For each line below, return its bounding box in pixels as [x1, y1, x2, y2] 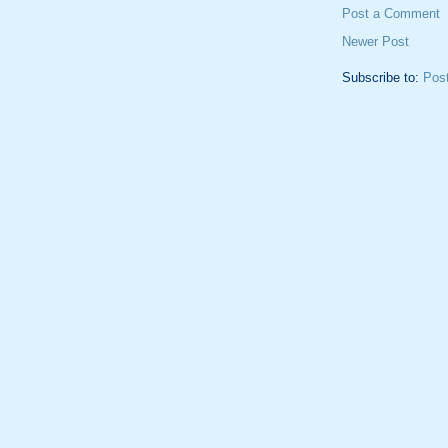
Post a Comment [342, 6, 440, 22]
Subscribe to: [342, 70, 423, 86]
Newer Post [342, 34, 409, 50]
